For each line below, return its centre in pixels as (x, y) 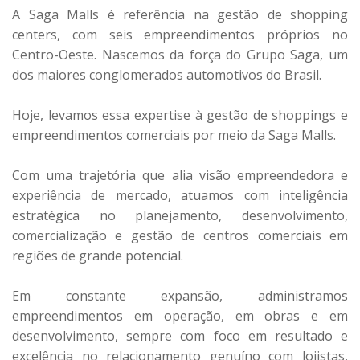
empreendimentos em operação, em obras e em (180, 316)
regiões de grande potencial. (98, 256)
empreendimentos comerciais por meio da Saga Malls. (174, 135)
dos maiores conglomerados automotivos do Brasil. (167, 75)
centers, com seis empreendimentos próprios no (180, 35)
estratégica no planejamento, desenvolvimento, (180, 216)
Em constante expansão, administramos (180, 296)
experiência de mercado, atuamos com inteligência (180, 196)
